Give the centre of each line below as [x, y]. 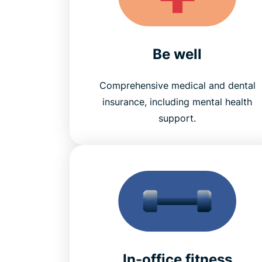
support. [177, 118]
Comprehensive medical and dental [177, 85]
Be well [177, 54]
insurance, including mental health [177, 102]
